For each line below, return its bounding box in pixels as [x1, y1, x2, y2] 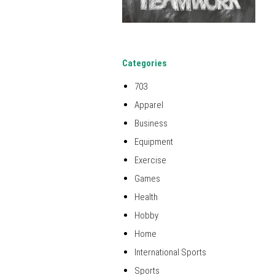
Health [134, 192, 158, 203]
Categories [122, 58, 167, 69]
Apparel [134, 99, 163, 111]
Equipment [134, 136, 173, 148]
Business [134, 118, 168, 130]
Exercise [134, 155, 166, 166]
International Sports [134, 247, 206, 258]
